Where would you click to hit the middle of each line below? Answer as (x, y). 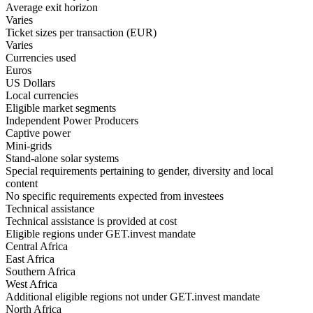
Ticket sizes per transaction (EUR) (81, 32)
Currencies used (41, 57)
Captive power (38, 133)
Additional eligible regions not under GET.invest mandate (133, 296)
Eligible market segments (61, 108)
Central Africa (37, 246)
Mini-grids (29, 145)
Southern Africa (41, 271)
